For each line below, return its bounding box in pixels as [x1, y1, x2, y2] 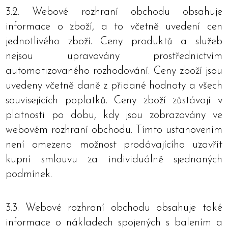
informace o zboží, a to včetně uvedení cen [6, 21, 222, 32]
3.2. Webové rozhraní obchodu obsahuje [6, 7, 222, 17]
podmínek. [6, 169, 52, 180]
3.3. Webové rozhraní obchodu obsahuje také [6, 203, 222, 213]
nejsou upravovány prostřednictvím [6, 51, 222, 62]
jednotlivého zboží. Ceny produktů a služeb [6, 36, 222, 47]
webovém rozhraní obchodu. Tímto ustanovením [6, 125, 222, 135]
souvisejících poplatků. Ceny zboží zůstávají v [6, 95, 222, 106]
